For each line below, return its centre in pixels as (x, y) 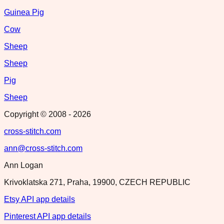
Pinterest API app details (47, 216)
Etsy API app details (39, 199)
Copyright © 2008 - (38, 114)
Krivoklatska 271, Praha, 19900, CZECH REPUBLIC (97, 182)
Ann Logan (23, 165)
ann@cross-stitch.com (43, 148)
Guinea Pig (24, 12)
